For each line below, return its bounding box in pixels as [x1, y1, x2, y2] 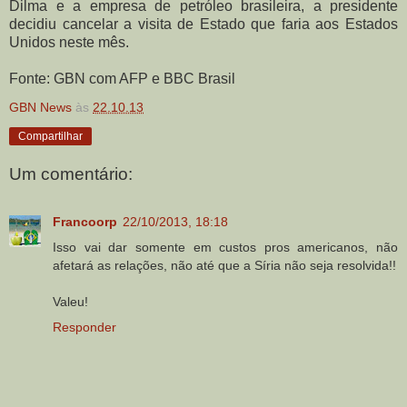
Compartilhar [18, 129, 83, 143]
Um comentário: [9, 164, 133, 184]
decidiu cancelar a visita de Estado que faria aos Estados [9, 15, 398, 32]
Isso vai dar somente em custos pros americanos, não [53, 239, 398, 254]
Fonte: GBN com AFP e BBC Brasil [9, 70, 235, 86]
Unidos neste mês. [9, 34, 129, 50]
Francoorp [53, 213, 117, 229]
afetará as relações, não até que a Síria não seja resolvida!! [53, 257, 396, 273]
